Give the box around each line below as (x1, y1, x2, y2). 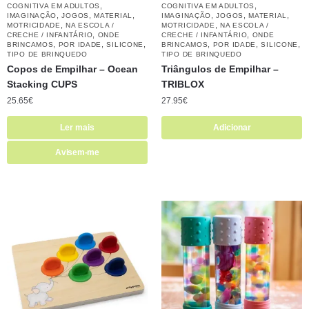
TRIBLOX (161, 78, 204, 90)
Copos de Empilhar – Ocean (7, 63, 138, 74)
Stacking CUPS (7, 78, 77, 90)
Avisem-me (55, 148, 99, 158)
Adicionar (212, 122, 251, 132)
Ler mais (60, 122, 94, 132)
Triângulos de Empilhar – (161, 63, 279, 74)
